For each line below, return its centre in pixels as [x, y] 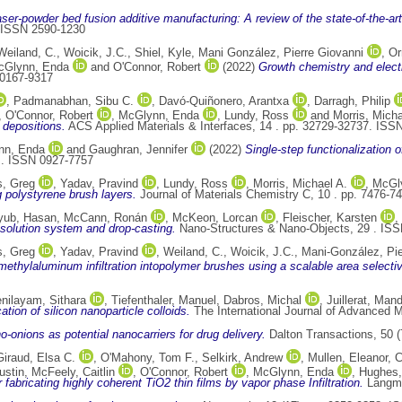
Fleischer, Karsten [330, 218]
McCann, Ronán [105, 218]
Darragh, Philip [352, 101]
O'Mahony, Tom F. [148, 358]
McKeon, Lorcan [215, 218]
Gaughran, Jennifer [138, 150]
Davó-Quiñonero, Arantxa [224, 101]
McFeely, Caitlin [73, 372]
